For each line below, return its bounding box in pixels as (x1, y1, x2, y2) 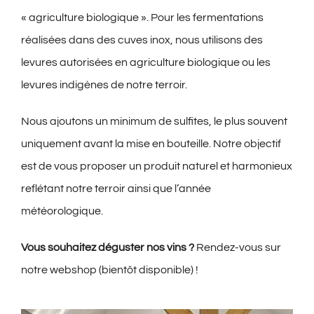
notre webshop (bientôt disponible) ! (20, 264, 198, 276)
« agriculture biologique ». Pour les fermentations (20, 12, 264, 24)
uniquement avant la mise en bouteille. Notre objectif (20, 138, 281, 150)
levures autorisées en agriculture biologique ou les (20, 57, 271, 69)
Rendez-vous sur (193, 242, 281, 254)
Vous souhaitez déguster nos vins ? (20, 242, 194, 254)
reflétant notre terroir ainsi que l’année (20, 183, 211, 195)
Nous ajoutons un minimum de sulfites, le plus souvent (20, 116, 287, 128)
